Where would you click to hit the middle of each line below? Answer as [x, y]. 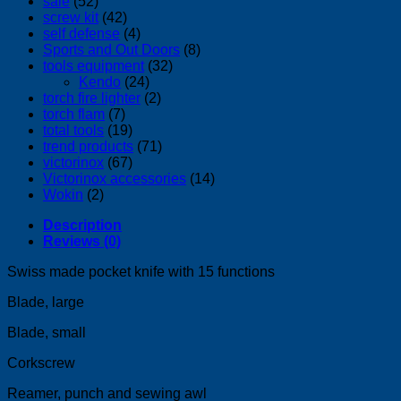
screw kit [71, 17]
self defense [81, 33]
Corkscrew [43, 363]
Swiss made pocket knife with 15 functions [141, 271]
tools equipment [94, 65]
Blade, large [46, 302]
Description [82, 225]
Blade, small [47, 332]
